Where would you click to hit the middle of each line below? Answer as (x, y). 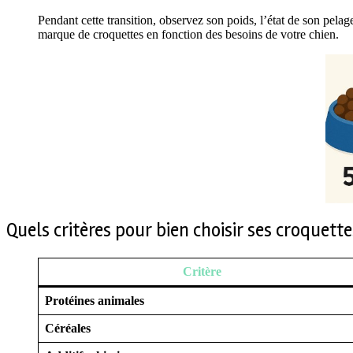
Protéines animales (95, 300)
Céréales (68, 328)
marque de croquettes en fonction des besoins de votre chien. (188, 34)
